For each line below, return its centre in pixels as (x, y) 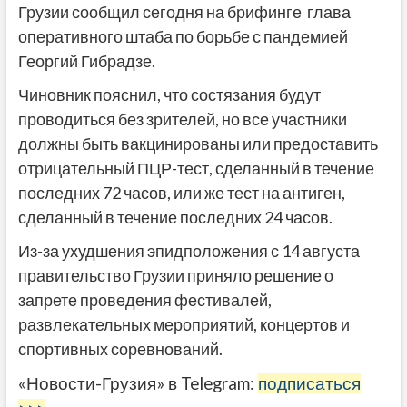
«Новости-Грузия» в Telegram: (138, 384)
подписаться (309, 384)
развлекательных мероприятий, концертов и (184, 325)
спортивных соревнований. (120, 349)
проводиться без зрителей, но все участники (182, 119)
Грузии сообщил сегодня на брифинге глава (184, 12)
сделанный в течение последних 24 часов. (175, 218)
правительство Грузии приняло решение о (175, 276)
